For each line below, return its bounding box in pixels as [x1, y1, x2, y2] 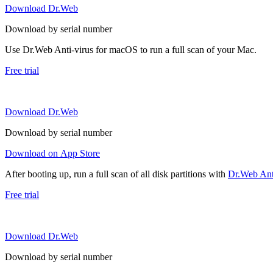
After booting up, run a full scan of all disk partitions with [5, 168, 228, 179]
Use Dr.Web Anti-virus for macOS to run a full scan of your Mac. [5, 44, 257, 55]
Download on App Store [5, 147, 100, 158]
